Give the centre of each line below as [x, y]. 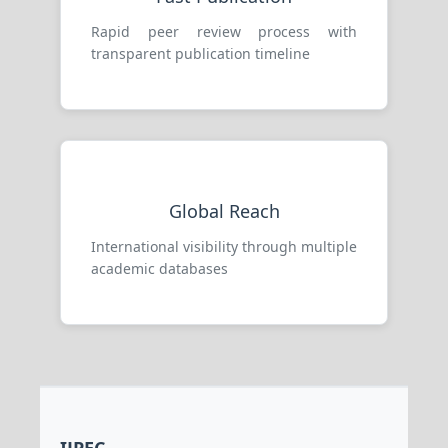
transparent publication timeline [200, 54]
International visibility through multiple [224, 247]
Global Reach [224, 211]
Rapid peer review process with [224, 32]
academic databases [159, 269]
